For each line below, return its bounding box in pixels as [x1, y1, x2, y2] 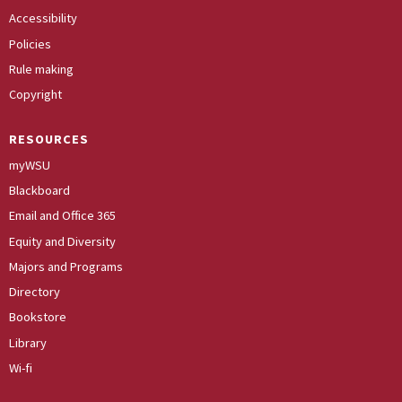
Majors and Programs [9, 258, 123, 275]
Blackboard [9, 181, 70, 198]
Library [9, 334, 47, 351]
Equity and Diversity [9, 232, 116, 249]
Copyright [9, 86, 62, 103]
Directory [9, 284, 60, 301]
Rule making [9, 61, 74, 78]
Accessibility [9, 10, 77, 27]
